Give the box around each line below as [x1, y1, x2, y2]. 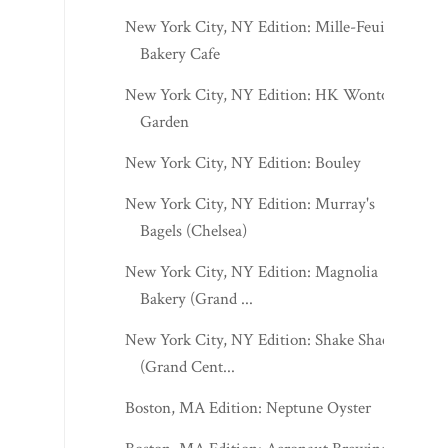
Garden [140, 110, 190, 133]
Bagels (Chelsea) [140, 219, 248, 242]
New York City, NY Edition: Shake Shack [125, 328, 398, 351]
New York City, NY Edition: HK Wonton [125, 83, 399, 106]
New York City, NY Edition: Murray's [125, 192, 376, 215]
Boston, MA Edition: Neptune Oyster [125, 396, 372, 419]
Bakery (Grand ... [140, 287, 254, 310]
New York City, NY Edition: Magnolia [125, 260, 379, 283]
